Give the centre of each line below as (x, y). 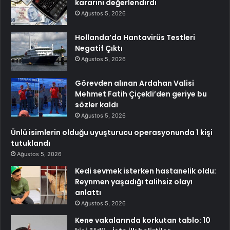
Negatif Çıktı (99, 49)
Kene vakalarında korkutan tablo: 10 (143, 221)
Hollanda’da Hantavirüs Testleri (135, 38)
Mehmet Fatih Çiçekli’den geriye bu (141, 94)
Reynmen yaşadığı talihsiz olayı (134, 182)
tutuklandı (31, 143)
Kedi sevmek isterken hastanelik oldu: (146, 171)
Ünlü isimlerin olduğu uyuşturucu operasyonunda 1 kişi (112, 133)
